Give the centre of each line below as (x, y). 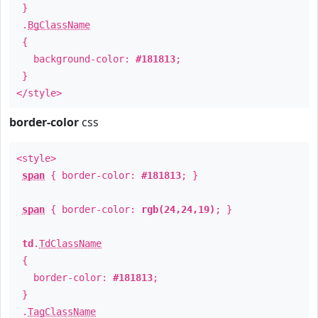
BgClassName (59, 25)
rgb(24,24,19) (178, 209)
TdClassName (70, 243)
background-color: (76, 59)
